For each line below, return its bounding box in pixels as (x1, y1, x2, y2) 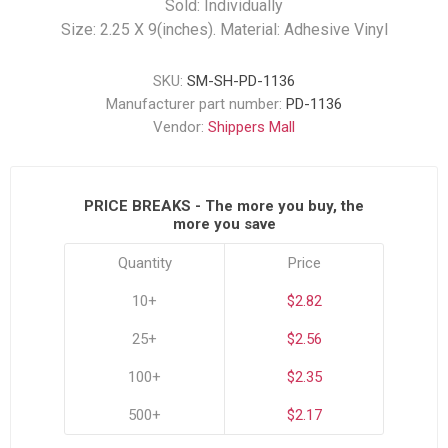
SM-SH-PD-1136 (187, 72, 295, 90)
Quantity (117, 254, 172, 272)
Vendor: (153, 118, 204, 136)
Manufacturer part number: (106, 95, 282, 113)
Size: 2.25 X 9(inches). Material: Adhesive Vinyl (60, 20, 388, 39)
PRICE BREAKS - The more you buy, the (84, 197, 364, 215)
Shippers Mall (208, 118, 295, 136)
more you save (172, 215, 276, 233)
